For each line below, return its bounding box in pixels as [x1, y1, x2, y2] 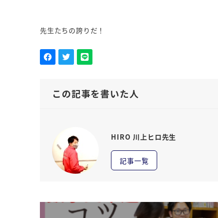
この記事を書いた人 [52, 87, 139, 100]
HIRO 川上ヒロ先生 [111, 132, 177, 142]
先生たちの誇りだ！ [40, 25, 105, 36]
